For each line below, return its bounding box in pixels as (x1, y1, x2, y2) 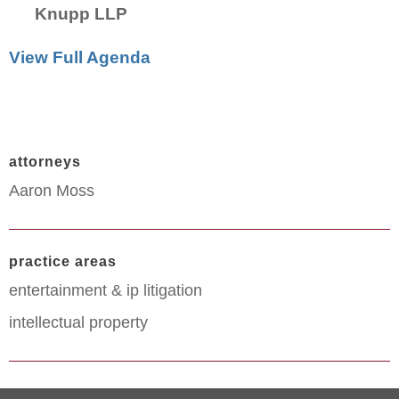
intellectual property (9, 313, 148, 331)
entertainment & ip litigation (9, 281, 202, 299)
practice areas (9, 253, 117, 269)
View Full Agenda (9, 47, 151, 67)
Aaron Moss (9, 181, 94, 199)
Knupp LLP (34, 4, 132, 23)
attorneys (9, 153, 81, 169)
